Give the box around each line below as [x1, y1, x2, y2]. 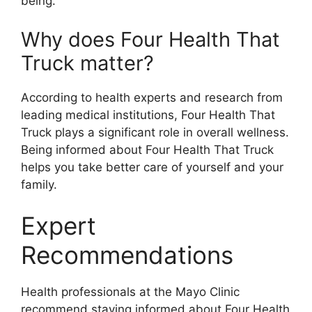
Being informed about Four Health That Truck [21, 142, 274, 157]
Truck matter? [21, 50, 154, 75]
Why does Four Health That [21, 26, 280, 52]
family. [21, 177, 57, 192]
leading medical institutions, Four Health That [21, 107, 275, 122]
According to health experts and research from [21, 90, 283, 104]
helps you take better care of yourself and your [21, 159, 283, 174]
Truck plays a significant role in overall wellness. [21, 125, 289, 139]
